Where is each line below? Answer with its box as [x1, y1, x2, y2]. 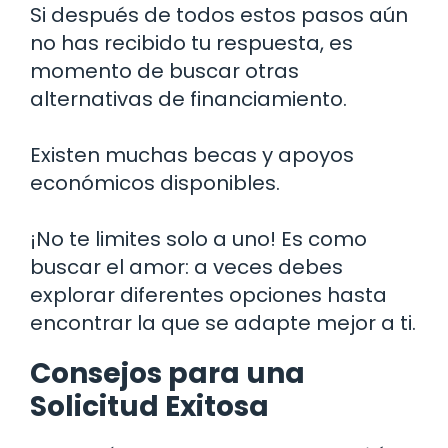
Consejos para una [30, 353, 305, 393]
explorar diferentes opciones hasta [30, 280, 387, 309]
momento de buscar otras [30, 56, 299, 85]
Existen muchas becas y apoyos [30, 140, 354, 169]
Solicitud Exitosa [30, 386, 269, 426]
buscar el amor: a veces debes [30, 252, 343, 281]
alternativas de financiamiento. [30, 84, 347, 113]
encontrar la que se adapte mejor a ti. [30, 308, 416, 337]
